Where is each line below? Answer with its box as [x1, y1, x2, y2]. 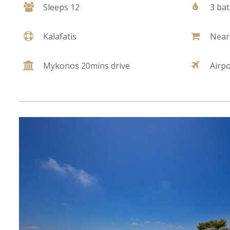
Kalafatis [43, 31, 76, 43]
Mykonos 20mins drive [43, 60, 130, 72]
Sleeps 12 [43, 2, 80, 13]
